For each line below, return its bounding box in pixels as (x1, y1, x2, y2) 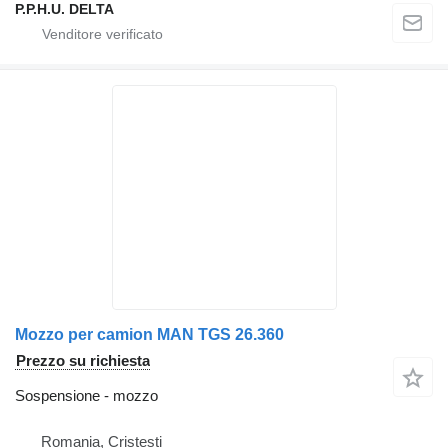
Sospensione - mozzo (15, 387, 158, 405)
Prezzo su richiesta (16, 352, 150, 370)
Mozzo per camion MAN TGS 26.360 (15, 326, 284, 344)
